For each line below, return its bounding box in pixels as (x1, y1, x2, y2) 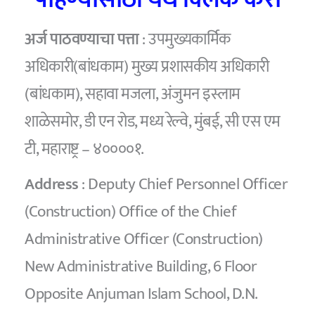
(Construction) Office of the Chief (25, 198, 237, 226)
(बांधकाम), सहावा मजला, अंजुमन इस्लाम (25, 80, 240, 108)
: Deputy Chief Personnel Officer (78, 171, 288, 198)
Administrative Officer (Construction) (25, 226, 263, 253)
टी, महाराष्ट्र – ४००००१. (25, 135, 144, 162)
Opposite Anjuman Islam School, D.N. (25, 281, 257, 308)
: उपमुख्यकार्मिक (139, 25, 231, 53)
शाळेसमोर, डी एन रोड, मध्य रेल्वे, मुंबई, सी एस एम (25, 108, 281, 135)
